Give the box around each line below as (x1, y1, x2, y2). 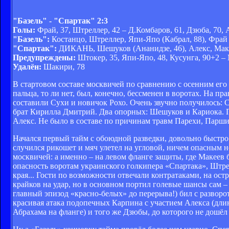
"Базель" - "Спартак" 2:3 (13, 16, 108, 25)
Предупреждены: (13, 53, 76, 62)
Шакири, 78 (41, 62, 85, 71)
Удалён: (13, 62, 41, 71)
